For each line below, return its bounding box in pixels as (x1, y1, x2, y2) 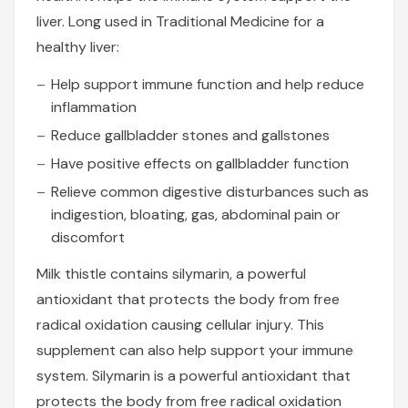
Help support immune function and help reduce (51, 75, 364, 95)
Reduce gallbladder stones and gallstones (51, 126, 330, 146)
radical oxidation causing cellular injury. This (36, 315, 324, 335)
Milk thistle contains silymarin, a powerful (36, 264, 306, 284)
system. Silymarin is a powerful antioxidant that (36, 366, 351, 386)
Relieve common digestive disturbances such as (51, 182, 369, 202)
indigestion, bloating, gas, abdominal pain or (51, 205, 341, 225)
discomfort (51, 228, 125, 248)
